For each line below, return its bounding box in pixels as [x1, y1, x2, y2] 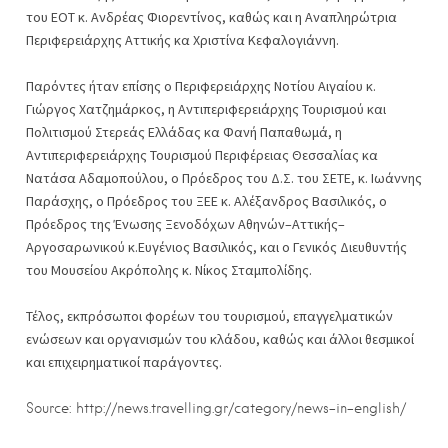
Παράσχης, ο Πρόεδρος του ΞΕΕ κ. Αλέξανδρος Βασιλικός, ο [26, 192, 387, 210]
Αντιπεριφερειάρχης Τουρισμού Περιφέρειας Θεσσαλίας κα [26, 146, 378, 164]
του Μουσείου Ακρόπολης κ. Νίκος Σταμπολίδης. [26, 261, 312, 279]
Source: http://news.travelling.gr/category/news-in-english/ [26, 400, 406, 416]
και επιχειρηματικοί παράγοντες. [26, 353, 222, 371]
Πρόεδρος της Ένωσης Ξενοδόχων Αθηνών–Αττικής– [26, 215, 345, 233]
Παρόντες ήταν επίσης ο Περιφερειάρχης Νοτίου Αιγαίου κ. [26, 77, 376, 95]
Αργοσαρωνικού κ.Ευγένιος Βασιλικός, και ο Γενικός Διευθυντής [26, 238, 407, 256]
